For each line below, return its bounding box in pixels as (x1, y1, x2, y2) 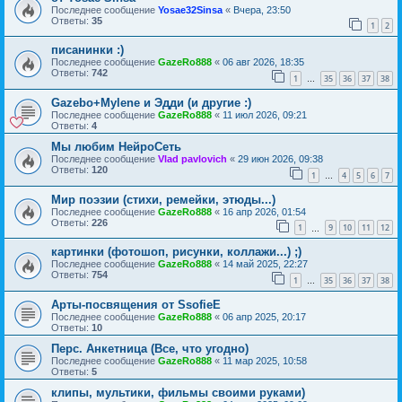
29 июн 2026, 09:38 (238, 153, 323, 164)
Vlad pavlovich (158, 153, 227, 164)
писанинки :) (51, 43, 124, 57)
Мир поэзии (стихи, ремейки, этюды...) (51, 192, 275, 206)
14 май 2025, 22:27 (223, 258, 308, 270)
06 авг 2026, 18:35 (223, 57, 304, 68)
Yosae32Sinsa (158, 4, 223, 15)
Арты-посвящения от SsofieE (51, 297, 221, 311)
